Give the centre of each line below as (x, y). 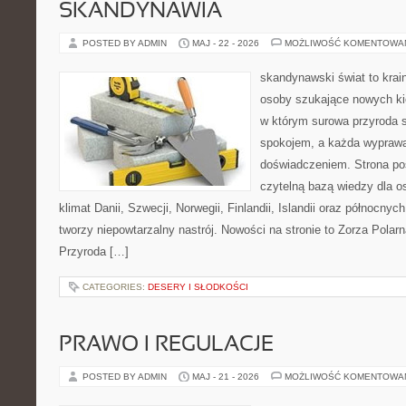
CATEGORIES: (115, 287)
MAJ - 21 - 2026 (226, 377)
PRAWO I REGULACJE (166, 345)
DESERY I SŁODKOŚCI (198, 287)
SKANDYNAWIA (140, 12)
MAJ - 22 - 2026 (226, 43)
